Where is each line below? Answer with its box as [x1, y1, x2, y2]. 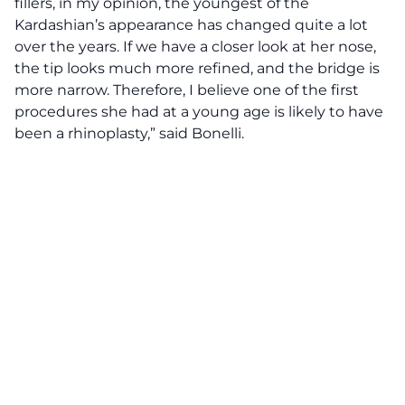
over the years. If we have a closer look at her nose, [14, 38, 376, 55]
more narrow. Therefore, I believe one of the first [14, 81, 359, 99]
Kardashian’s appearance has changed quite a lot [14, 16, 368, 33]
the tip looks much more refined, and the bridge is [14, 60, 380, 77]
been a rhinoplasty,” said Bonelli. [14, 125, 248, 142]
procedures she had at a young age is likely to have [14, 103, 383, 120]
